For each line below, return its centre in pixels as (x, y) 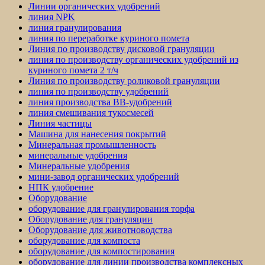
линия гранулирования (75, 28)
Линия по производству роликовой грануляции (124, 81)
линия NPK (52, 17)
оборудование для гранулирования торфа (112, 209)
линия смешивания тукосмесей (91, 113)
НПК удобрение (61, 188)
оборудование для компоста (84, 241)
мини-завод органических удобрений (104, 177)
